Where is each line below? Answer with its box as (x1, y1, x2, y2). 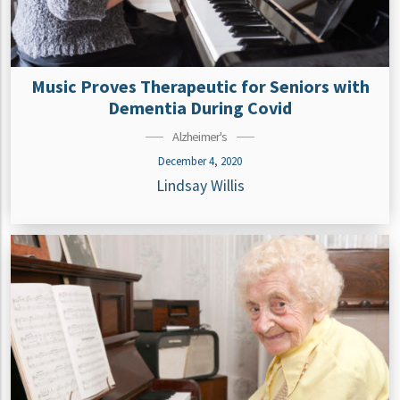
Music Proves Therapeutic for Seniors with (30, 75, 370, 98)
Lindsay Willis (155, 176, 245, 196)
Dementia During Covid (108, 96, 292, 120)
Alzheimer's (172, 129, 228, 146)
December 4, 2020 (158, 154, 242, 169)
